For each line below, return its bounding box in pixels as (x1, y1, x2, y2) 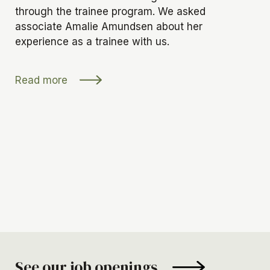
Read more (15, 74, 71, 86)
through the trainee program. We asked (15, 5, 206, 17)
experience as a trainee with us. (15, 35, 169, 48)
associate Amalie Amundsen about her (15, 20, 202, 33)
